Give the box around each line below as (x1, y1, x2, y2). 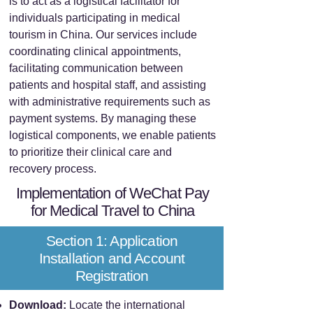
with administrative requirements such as (9, 96, 210, 108)
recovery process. (9, 163, 96, 175)
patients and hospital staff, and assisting (9, 79, 206, 91)
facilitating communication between (9, 62, 183, 74)
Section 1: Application (45, 233, 178, 249)
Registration (75, 268, 149, 284)
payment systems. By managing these (9, 112, 196, 124)
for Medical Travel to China (30, 202, 195, 219)
